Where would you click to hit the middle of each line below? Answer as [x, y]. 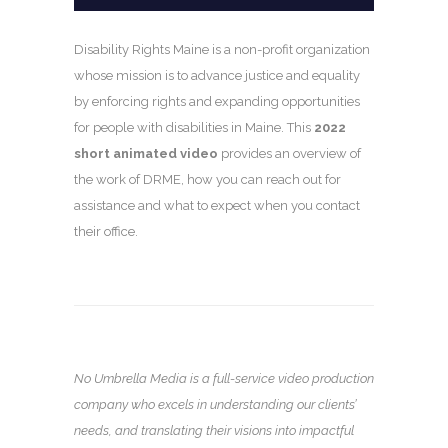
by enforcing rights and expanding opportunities [217, 101]
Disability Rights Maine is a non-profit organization [222, 49]
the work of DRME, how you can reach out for [207, 179]
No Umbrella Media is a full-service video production [224, 378]
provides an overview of [289, 153]
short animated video [146, 153]
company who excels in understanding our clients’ [215, 404]
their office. [106, 231]
